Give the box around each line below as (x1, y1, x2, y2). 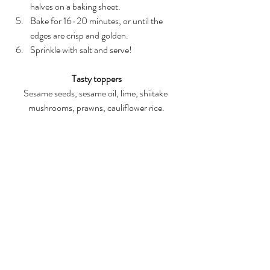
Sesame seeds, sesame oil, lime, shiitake (24, 86, 169, 100)
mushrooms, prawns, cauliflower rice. (28, 101, 165, 115)
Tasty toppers (71, 72, 122, 86)
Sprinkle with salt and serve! (30, 43, 134, 57)
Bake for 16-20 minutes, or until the (30, 14, 165, 28)
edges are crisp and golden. (30, 28, 134, 42)
